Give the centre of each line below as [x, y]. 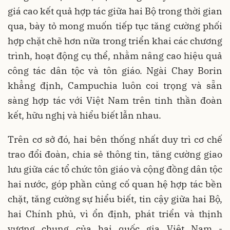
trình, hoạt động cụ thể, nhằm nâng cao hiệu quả [115, 56]
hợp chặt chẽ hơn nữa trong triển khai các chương [115, 41]
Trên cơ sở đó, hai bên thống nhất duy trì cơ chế [115, 140]
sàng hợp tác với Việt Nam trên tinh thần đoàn [115, 101]
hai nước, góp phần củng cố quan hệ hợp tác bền [115, 184]
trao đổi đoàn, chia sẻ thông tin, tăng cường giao [115, 155]
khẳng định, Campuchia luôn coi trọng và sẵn [115, 86]
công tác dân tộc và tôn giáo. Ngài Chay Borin [115, 71]
